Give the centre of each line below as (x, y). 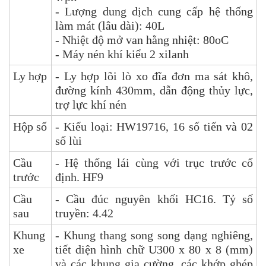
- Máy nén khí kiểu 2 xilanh (122, 54)
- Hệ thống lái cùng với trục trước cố (154, 162)
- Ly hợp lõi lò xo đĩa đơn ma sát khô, (154, 76)
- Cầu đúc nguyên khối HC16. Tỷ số (154, 199)
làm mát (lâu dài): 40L (110, 25)
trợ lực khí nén (91, 104)
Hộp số (30, 126)
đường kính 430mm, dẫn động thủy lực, (154, 90)
